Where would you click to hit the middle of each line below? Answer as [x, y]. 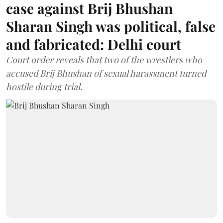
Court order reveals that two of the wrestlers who [104, 59]
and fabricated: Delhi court [94, 44]
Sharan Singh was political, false [111, 26]
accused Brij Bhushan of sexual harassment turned [106, 73]
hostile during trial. [44, 86]
